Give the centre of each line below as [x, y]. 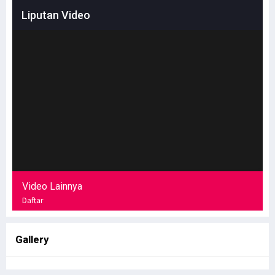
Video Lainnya [52, 186]
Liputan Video [56, 15]
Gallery [32, 239]
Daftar [33, 200]
